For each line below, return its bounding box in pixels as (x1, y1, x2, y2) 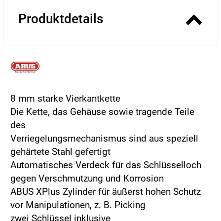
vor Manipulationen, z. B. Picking (10, 199, 146, 211)
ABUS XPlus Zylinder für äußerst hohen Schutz (10, 185, 201, 197)
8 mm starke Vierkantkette (10, 92, 120, 104)
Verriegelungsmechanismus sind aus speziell (10, 132, 198, 144)
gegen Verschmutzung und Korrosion (10, 172, 164, 184)
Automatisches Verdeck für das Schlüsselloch (10, 159, 201, 171)
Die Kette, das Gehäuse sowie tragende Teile (10, 106, 194, 117)
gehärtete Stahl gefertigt (10, 146, 110, 157)
